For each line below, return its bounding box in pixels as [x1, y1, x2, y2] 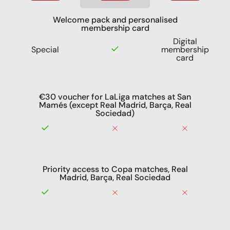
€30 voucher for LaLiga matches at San [39, 91, 191, 102]
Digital [172, 35, 197, 47]
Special [31, 44, 59, 55]
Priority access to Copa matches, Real [42, 163, 188, 175]
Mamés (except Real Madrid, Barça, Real [39, 99, 191, 110]
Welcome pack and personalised [52, 14, 178, 25]
